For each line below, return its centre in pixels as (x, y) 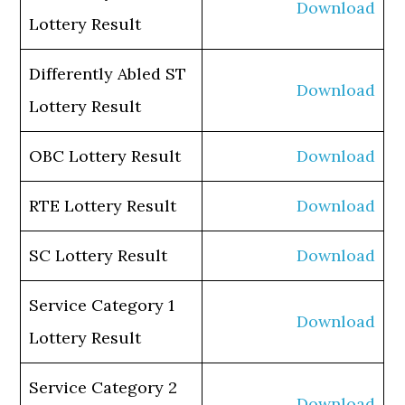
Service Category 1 (102, 305)
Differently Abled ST (108, 74)
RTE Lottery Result (103, 206)
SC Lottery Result (99, 255)
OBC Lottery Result (105, 156)
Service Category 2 (104, 387)
